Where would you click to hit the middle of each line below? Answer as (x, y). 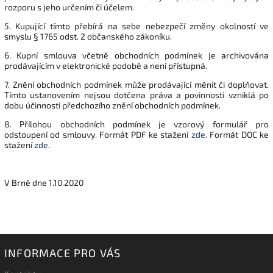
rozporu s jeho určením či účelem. (69, 7)
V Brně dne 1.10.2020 (44, 182)
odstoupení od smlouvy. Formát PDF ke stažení (98, 134)
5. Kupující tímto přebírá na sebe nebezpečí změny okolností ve (136, 26)
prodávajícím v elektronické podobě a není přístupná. (106, 65)
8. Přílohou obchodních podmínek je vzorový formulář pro (136, 124)
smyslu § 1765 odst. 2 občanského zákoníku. (88, 36)
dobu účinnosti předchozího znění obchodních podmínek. (112, 105)
